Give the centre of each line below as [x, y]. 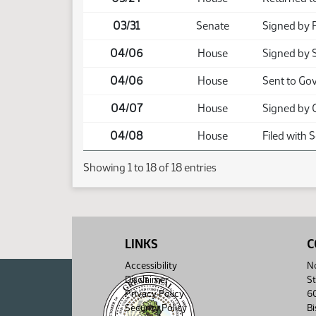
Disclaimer [147, 280]
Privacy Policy [154, 294]
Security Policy [156, 308]
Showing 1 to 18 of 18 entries [150, 168]
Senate [212, 26]
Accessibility [151, 266]
